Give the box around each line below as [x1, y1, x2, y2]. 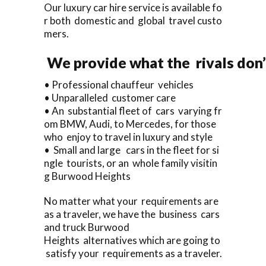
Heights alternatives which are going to [44, 233, 222, 246]
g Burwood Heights [44, 169, 131, 182]
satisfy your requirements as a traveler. [44, 246, 222, 259]
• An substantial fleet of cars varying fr [44, 104, 222, 117]
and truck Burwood [44, 220, 129, 233]
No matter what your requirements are [44, 194, 220, 207]
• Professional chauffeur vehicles [44, 78, 194, 91]
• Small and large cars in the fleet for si [44, 143, 219, 156]
